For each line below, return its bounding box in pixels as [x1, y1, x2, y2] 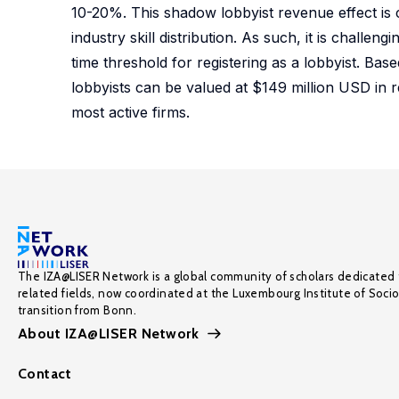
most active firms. [71, 103, 190, 121]
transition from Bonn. [18, 303, 137, 317]
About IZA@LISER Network [18, 325, 199, 342]
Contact [18, 365, 72, 382]
